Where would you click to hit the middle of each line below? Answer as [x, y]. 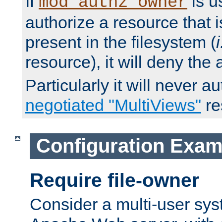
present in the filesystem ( [121, 42]
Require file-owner [114, 180]
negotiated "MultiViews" [113, 105]
